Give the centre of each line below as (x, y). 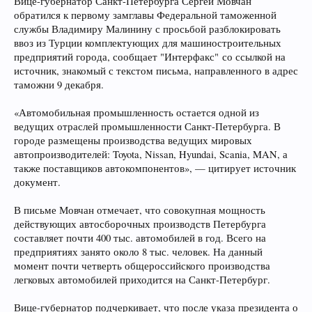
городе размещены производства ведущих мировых (133, 140)
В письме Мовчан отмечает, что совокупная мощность (140, 210)
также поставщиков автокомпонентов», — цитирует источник (155, 168)
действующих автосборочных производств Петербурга (140, 224)
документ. (37, 182)
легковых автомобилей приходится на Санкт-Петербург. (142, 280)
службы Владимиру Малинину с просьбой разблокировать (147, 29)
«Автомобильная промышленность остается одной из (136, 112)
